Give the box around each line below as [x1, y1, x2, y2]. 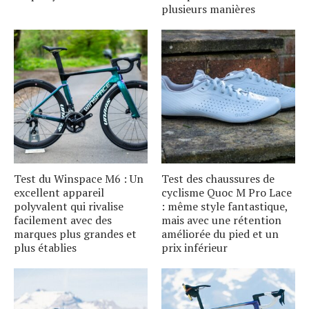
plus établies [14, 240, 77, 255]
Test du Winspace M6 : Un [14, 171, 143, 186]
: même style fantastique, [161, 199, 288, 214]
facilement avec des [14, 212, 112, 228]
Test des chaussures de [161, 171, 275, 186]
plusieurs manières [161, 1, 255, 17]
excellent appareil [14, 185, 104, 200]
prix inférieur [161, 240, 228, 255]
